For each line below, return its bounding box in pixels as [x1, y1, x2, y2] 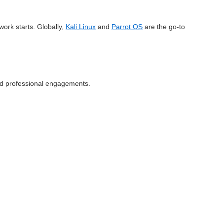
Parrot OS [111, 22, 143, 31]
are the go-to [143, 22, 185, 31]
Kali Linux [66, 22, 96, 31]
